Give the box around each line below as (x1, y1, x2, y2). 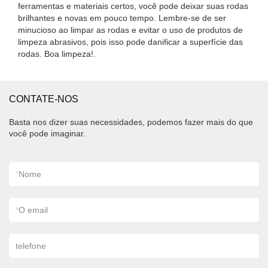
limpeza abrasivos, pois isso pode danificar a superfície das (18, 37, 243, 47)
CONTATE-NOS (9, 94, 78, 104)
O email (19, 205, 48, 215)
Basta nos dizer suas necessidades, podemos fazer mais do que (9, 117, 253, 127)
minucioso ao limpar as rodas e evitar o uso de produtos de (18, 25, 243, 35)
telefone (16, 241, 46, 251)
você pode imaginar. (9, 129, 86, 138)
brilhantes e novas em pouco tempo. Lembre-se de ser (18, 13, 226, 23)
